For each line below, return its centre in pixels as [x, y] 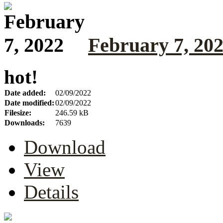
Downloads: [25, 123]
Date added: [25, 93]
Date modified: [29, 103]
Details [51, 192]
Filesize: [18, 113]
